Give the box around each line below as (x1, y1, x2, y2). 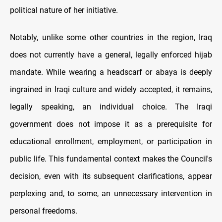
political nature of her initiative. (10, 5, 118, 15)
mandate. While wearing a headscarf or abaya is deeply (10, 67, 212, 77)
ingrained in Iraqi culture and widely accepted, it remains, (10, 85, 212, 95)
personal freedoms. (10, 206, 77, 216)
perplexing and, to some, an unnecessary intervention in (10, 189, 212, 199)
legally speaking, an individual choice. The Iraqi (10, 102, 212, 112)
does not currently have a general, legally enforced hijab (10, 50, 212, 60)
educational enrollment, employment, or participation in (10, 137, 212, 147)
